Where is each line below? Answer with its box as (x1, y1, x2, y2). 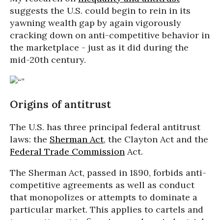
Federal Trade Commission (10, 146, 125, 158)
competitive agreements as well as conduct (10, 179, 194, 191)
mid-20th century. (10, 54, 86, 65)
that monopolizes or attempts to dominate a (10, 192, 197, 203)
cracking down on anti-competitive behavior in (10, 29, 210, 41)
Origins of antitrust (10, 98, 111, 111)
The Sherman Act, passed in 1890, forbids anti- (10, 167, 206, 179)
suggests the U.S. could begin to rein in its (10, 5, 191, 16)
